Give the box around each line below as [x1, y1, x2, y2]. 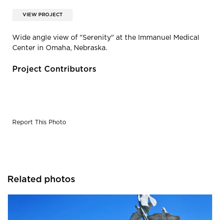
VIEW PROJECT [23, 12, 62, 17]
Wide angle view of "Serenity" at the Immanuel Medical [12, 34, 199, 41]
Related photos [7, 175, 75, 184]
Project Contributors [12, 65, 96, 73]
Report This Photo [12, 119, 66, 125]
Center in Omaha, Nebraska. [12, 44, 107, 52]
